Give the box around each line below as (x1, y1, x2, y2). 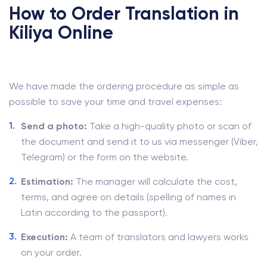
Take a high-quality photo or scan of (87, 120, 252, 132)
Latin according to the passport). (21, 207, 167, 218)
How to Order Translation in (9, 3, 239, 24)
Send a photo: (21, 120, 87, 132)
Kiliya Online (9, 22, 113, 44)
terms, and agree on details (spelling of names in (21, 191, 236, 203)
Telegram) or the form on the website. (21, 151, 188, 163)
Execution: (21, 231, 68, 243)
